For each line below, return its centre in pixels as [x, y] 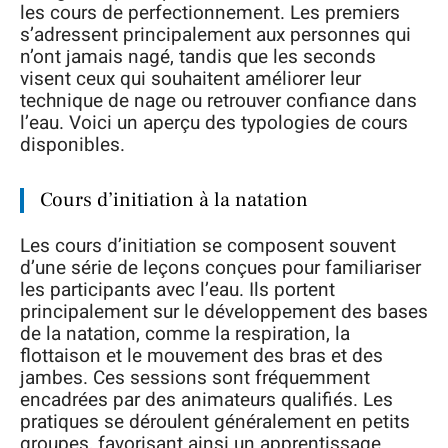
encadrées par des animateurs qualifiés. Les [206, 400]
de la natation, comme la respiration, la [185, 334]
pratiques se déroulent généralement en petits [215, 422]
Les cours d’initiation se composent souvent [208, 246]
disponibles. [72, 144]
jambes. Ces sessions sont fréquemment [195, 378]
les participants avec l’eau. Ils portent [177, 290]
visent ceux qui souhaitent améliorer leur [190, 78]
